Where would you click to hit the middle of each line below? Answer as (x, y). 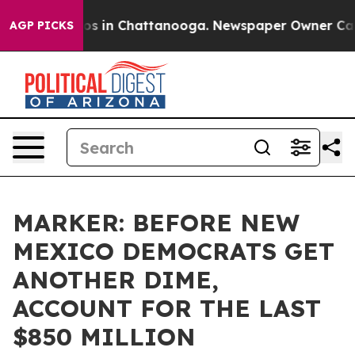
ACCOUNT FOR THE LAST (167, 308)
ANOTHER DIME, (116, 280)
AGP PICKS (42, 25)
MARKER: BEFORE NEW (156, 223)
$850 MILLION (104, 337)
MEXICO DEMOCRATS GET (174, 251)
